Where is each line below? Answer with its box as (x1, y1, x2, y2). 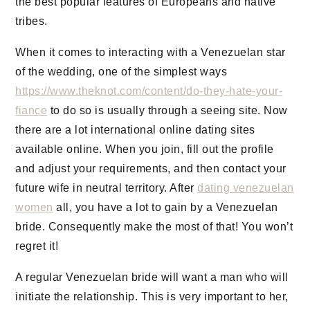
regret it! (15, 240, 59, 252)
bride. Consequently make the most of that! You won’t (15, 221, 293, 232)
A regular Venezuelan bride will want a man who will (15, 271, 289, 283)
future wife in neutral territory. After (15, 182, 198, 194)
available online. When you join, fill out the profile (15, 143, 274, 155)
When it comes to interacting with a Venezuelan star (15, 46, 286, 58)
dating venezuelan (197, 182, 294, 194)
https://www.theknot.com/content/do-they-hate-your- (15, 85, 283, 97)
